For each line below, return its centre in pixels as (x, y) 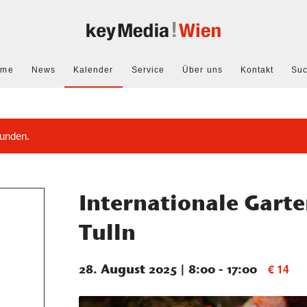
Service (148, 70)
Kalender (93, 70)
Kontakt (257, 70)
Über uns (202, 70)
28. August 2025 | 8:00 (147, 269)
